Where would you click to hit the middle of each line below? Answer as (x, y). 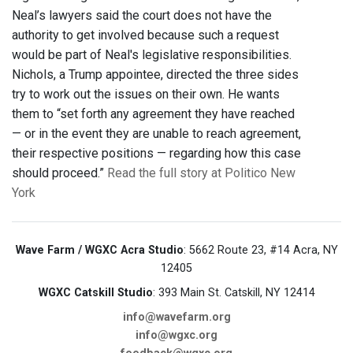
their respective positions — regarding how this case (156, 154)
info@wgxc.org (176, 336)
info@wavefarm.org (176, 318)
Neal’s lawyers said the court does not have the (142, 16)
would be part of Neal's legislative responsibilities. (152, 55)
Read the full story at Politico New (201, 173)
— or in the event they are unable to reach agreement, (156, 134)
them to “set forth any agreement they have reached (153, 114)
